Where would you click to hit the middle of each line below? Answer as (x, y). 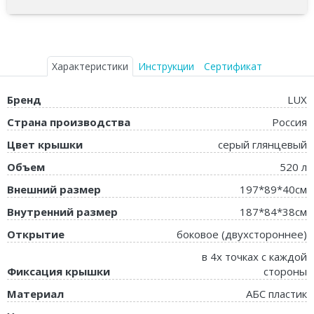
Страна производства (69, 122)
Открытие (36, 234)
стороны (285, 271)
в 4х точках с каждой (254, 256)
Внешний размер (54, 189)
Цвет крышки (45, 144)
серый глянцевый (262, 144)
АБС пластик (277, 293)
